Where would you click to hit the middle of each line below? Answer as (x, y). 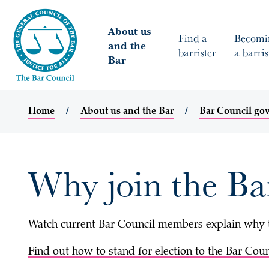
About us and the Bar (127, 112)
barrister (197, 52)
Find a (193, 38)
